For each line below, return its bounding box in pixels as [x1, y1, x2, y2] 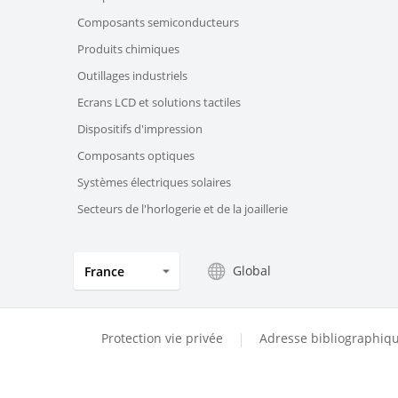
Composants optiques [77, 147, 195, 164]
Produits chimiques [77, 41, 179, 58]
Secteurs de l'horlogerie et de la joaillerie [77, 201, 288, 218]
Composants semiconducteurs [77, 14, 239, 31]
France [84, 262, 124, 280]
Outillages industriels [77, 68, 187, 84]
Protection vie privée [101, 330, 223, 347]
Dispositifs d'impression [77, 121, 203, 138]
